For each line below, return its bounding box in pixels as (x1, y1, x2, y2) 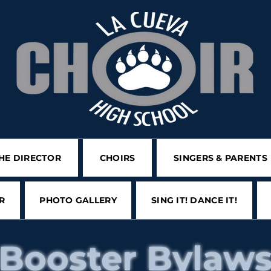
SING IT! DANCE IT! (151, 195, 238, 206)
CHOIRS (99, 152, 135, 163)
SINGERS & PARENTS (174, 152, 267, 163)
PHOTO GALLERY (39, 195, 117, 206)
